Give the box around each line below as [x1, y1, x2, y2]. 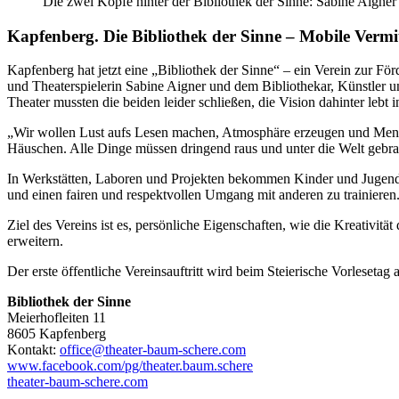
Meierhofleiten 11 [7, 310, 106, 326]
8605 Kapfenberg [7, 326, 106, 342]
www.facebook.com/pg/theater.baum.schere [7, 358, 253, 374]
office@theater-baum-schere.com [60, 342, 246, 358]
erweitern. [7, 233, 63, 249]
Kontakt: [7, 342, 60, 358]
